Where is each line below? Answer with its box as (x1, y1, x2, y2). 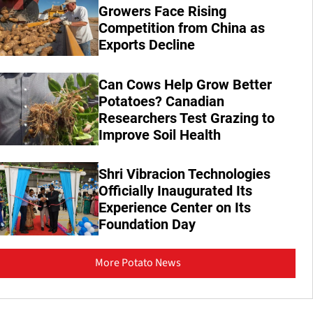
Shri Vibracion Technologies (99, 166, 271, 183)
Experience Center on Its (99, 199, 252, 217)
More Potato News (94, 254, 181, 270)
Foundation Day (99, 216, 196, 233)
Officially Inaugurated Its (99, 182, 253, 200)
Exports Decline (99, 36, 196, 54)
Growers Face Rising (99, 3, 227, 20)
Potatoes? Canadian (99, 92, 225, 110)
